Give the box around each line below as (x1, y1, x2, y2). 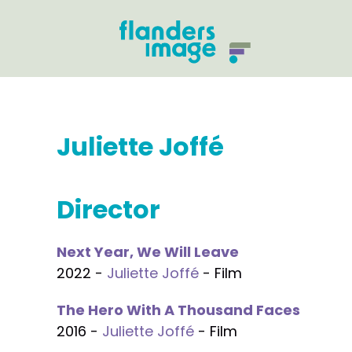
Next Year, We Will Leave (57, 242, 239, 262)
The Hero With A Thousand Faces (57, 300, 300, 320)
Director (57, 192, 160, 227)
